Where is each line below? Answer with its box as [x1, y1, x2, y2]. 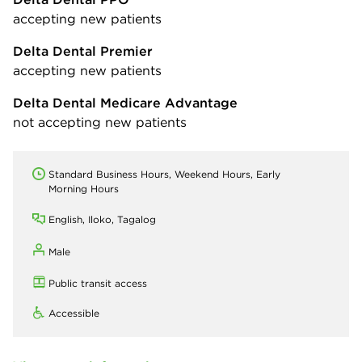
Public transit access [48, 276, 147, 289]
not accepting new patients [13, 113, 187, 130]
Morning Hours [48, 182, 119, 195]
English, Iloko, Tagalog [48, 213, 156, 225]
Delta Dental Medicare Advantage [13, 94, 238, 111]
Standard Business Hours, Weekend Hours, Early [48, 167, 280, 180]
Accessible [48, 306, 99, 319]
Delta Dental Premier [13, 42, 153, 59]
